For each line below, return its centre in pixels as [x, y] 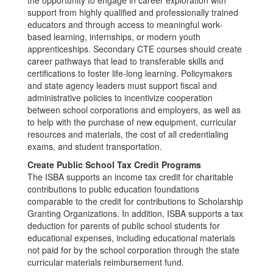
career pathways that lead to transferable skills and [126, 61]
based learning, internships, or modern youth [114, 37]
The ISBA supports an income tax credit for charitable [130, 177]
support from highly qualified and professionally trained [133, 12]
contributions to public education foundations [113, 189]
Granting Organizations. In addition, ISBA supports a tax [135, 213]
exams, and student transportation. [95, 146]
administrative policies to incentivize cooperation [120, 97]
